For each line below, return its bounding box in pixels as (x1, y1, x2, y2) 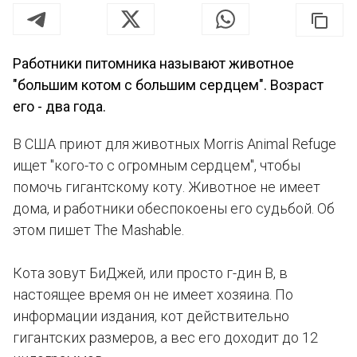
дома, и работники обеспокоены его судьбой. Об (13, 200, 335, 217)
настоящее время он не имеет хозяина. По (13, 286, 293, 303)
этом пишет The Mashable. (13, 222, 184, 238)
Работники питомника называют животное (13, 55, 294, 72)
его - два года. (13, 98, 106, 115)
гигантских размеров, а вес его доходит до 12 (13, 329, 318, 346)
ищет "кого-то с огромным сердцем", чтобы (13, 157, 300, 174)
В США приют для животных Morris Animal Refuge (13, 135, 336, 152)
